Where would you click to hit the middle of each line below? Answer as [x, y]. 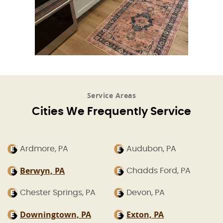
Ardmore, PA [44, 149]
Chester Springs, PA [58, 193]
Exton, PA [145, 215]
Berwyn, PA [42, 171]
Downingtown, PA [56, 215]
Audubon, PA [151, 149]
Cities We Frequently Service [111, 112]
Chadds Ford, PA [159, 171]
